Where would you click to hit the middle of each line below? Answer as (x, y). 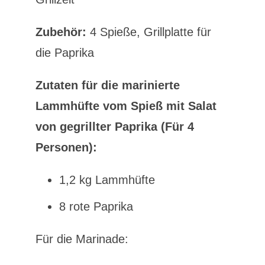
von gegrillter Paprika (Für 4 (114, 127)
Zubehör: (61, 32)
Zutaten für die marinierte (107, 85)
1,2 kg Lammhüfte (107, 180)
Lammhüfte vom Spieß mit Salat (126, 106)
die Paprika (64, 53)
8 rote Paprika (96, 206)
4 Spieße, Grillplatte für (148, 32)
